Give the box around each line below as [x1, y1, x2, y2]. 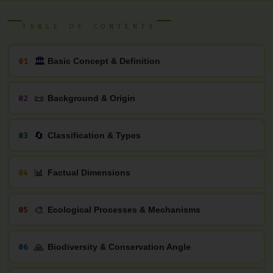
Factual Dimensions [47, 167, 130, 177]
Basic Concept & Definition [47, 55, 160, 66]
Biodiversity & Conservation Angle [47, 241, 191, 252]
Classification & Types [47, 130, 141, 140]
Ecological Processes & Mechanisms [47, 204, 200, 214]
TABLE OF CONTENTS [22, 22, 157, 31]
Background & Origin [47, 93, 135, 103]
